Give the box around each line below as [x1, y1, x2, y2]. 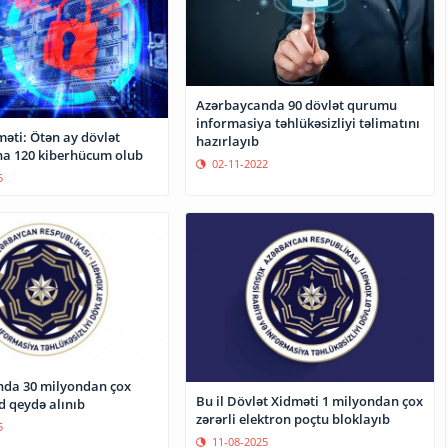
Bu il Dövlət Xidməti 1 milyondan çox [196, 391, 424, 410]
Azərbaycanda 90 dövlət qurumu [196, 95, 398, 114]
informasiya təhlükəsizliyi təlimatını [196, 113, 421, 132]
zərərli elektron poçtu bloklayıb [196, 409, 391, 428]
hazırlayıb [196, 131, 260, 150]
